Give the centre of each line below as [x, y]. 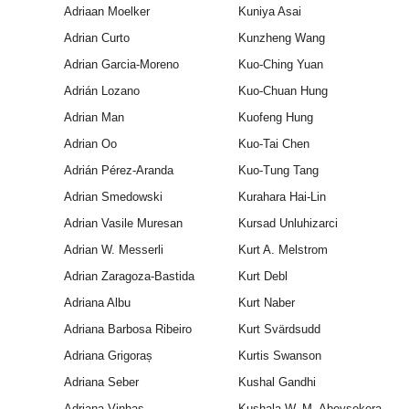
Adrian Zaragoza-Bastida [129, 277]
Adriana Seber [101, 383]
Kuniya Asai [269, 12]
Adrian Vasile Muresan [123, 224]
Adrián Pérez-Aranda [118, 171]
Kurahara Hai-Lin [282, 197]
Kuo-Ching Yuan [280, 65]
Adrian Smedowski [113, 197]
